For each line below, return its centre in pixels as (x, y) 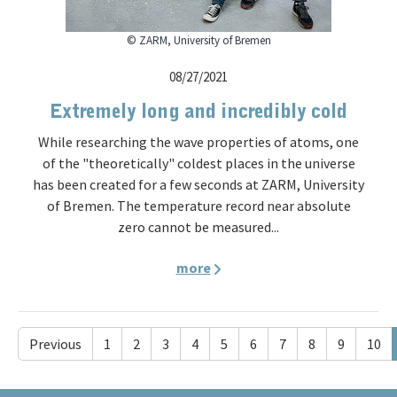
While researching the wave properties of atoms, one (198, 142)
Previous (55, 344)
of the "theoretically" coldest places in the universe (198, 163)
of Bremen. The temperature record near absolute (198, 206)
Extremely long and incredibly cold (198, 112)
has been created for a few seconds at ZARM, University (198, 184)
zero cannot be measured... (198, 227)
